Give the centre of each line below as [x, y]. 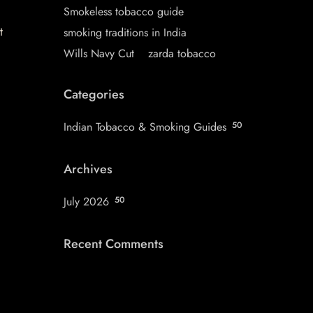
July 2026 [86, 202]
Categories [94, 94]
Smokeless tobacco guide [124, 12]
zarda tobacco [182, 53]
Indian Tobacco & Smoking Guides [145, 127]
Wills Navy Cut [99, 53]
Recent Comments [114, 244]
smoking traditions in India [125, 32]
